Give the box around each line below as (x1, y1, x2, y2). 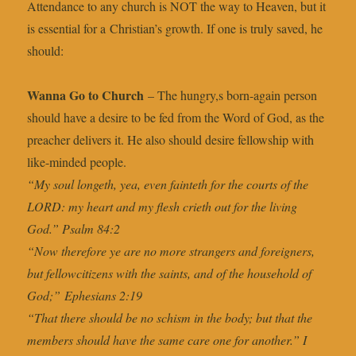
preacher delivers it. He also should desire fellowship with (27, 131, 315, 149)
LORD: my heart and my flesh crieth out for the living (27, 198, 298, 215)
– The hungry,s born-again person (144, 87, 318, 104)
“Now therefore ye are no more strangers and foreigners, (27, 242, 315, 260)
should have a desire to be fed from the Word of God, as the (27, 109, 325, 126)
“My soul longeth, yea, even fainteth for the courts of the (27, 176, 309, 193)
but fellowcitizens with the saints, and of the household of (27, 265, 312, 282)
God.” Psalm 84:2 (27, 220, 121, 238)
